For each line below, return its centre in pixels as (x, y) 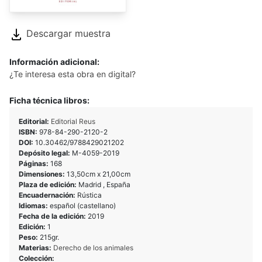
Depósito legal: (45, 153)
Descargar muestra (67, 34)
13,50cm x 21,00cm (99, 174)
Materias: (36, 247)
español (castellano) (83, 205)
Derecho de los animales (93, 247)
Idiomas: (34, 205)
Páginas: (35, 163)
